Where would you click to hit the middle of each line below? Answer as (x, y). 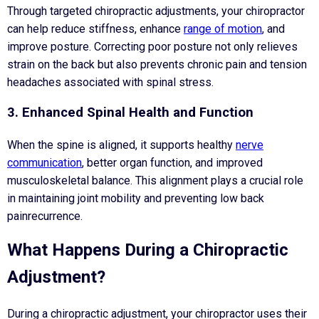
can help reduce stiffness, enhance (95, 28)
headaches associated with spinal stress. (110, 82)
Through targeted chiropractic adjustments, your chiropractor (156, 11)
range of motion (223, 28)
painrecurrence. (45, 216)
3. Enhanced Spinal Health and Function (130, 112)
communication (45, 163)
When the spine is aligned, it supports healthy (121, 145)
